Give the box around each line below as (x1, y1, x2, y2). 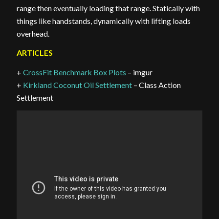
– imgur (126, 67, 153, 77)
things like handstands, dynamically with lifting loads (16, 16, 191, 25)
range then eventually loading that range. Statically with (16, 3, 200, 13)
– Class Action (131, 80, 181, 89)
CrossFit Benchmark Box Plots (22, 67, 126, 77)
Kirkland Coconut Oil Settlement (22, 80, 132, 89)
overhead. (16, 28, 49, 38)
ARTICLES (16, 48, 53, 58)
